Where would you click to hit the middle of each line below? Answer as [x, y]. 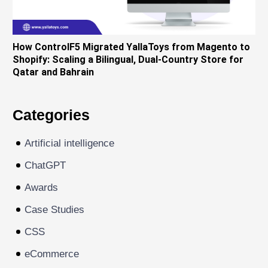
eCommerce [52, 254]
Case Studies [55, 209]
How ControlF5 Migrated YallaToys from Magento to [132, 47]
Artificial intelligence [70, 143]
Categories [51, 115]
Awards [42, 187]
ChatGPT [45, 165]
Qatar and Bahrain [54, 72]
